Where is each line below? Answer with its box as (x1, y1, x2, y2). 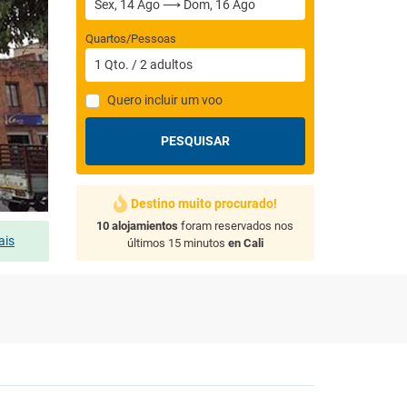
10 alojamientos (96, 219, 179, 233)
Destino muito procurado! (130, 196, 277, 211)
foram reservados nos (178, 219, 294, 233)
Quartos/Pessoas (84, 32, 176, 45)
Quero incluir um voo (106, 93, 223, 107)
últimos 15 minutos (126, 236, 228, 250)
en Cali (227, 236, 263, 250)
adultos (149, 57, 193, 72)
